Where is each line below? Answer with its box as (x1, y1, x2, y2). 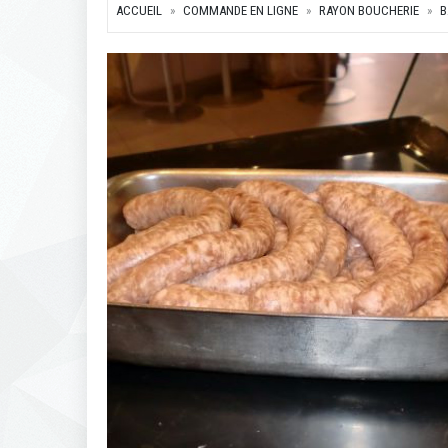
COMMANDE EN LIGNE (183, 3, 298, 18)
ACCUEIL (116, 3, 162, 18)
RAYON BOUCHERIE (319, 3, 419, 18)
